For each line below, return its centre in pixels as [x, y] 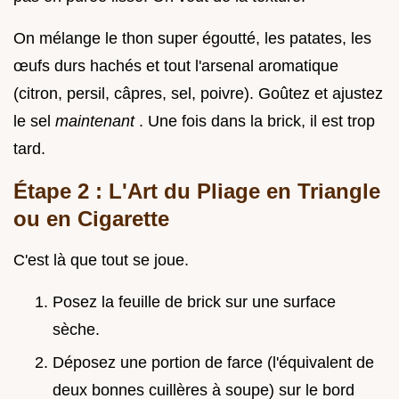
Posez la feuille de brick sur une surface [194, 302]
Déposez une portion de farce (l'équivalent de [213, 362]
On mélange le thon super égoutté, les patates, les [192, 39]
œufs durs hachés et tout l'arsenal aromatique [176, 66]
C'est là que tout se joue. [101, 261]
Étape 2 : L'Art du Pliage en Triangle [197, 191]
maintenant [97, 122]
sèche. [76, 330]
